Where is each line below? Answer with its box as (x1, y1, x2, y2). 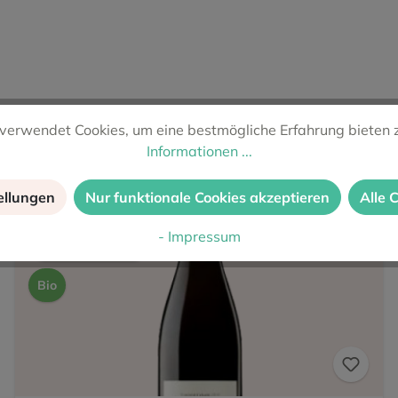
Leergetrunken (54, 235, 142, 252)
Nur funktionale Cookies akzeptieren (85, 188, 330, 207)
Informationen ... (146, 142, 252, 161)
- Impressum (157, 227, 241, 245)
